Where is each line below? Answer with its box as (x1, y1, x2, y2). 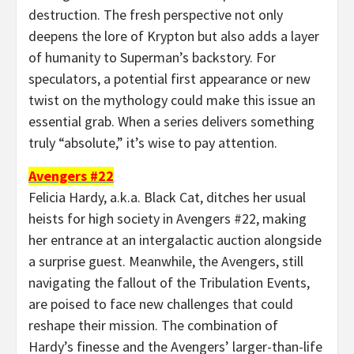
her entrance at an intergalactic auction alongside (28, 230, 322, 249)
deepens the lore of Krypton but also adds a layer (28, 26, 319, 45)
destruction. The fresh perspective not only (28, 5, 283, 24)
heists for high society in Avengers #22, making (28, 209, 307, 228)
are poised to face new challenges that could (28, 294, 293, 313)
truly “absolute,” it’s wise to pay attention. (28, 133, 277, 152)
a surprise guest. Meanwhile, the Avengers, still (28, 251, 303, 270)
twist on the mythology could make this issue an (28, 90, 315, 109)
